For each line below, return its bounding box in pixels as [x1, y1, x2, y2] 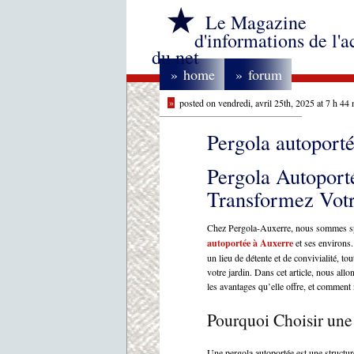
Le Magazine [205, 9, 307, 35]
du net [152, 44, 199, 70]
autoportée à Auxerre [207, 235, 293, 250]
